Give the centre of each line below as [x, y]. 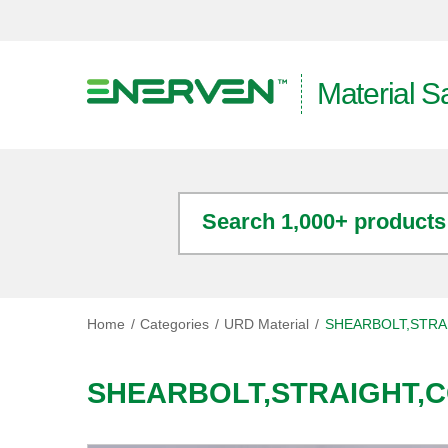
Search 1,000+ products [323, 222]
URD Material [267, 323]
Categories [175, 323]
